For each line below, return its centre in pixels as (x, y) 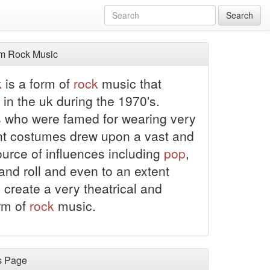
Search (240, 15)
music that (130, 83)
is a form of (37, 83)
